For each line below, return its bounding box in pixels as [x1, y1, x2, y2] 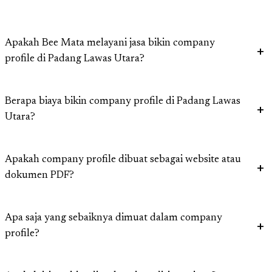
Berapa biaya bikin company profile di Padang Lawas [5, 97, 240, 107]
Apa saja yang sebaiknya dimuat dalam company [5, 213, 222, 224]
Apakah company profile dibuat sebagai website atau [5, 155, 241, 166]
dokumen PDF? [5, 171, 74, 182]
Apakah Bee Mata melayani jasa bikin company [5, 38, 215, 49]
